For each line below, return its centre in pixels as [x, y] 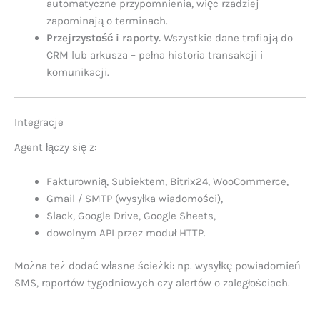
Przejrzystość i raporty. [104, 38]
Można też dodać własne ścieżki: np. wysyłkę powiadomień [157, 266]
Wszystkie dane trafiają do [227, 38]
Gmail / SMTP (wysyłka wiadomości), [135, 198]
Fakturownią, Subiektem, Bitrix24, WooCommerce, [167, 181]
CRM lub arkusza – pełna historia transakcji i [155, 55]
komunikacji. [78, 72]
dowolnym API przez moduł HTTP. [126, 232]
